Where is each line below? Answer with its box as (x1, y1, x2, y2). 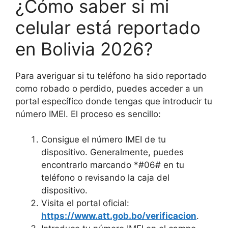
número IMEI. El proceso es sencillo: (15, 108, 161, 119)
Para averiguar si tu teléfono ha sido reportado (15, 70, 207, 81)
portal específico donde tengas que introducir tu (15, 96, 212, 106)
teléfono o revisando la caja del (41, 173, 169, 183)
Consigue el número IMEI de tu (41, 134, 166, 145)
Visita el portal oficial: (41, 198, 129, 208)
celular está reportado (15, 16, 201, 38)
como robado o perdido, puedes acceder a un (15, 83, 203, 94)
